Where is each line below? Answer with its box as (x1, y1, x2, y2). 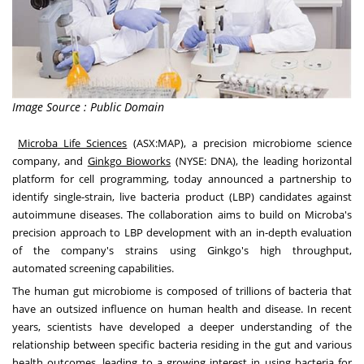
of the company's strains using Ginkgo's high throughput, (12, 243, 352, 258)
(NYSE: (175, 154, 210, 169)
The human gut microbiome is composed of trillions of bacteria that (12, 284, 352, 299)
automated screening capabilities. (12, 261, 174, 276)
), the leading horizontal (232, 154, 352, 169)
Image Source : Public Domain (12, 99, 164, 115)
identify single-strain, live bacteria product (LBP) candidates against (12, 189, 352, 205)
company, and (12, 154, 88, 169)
